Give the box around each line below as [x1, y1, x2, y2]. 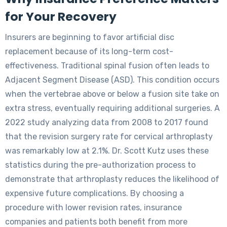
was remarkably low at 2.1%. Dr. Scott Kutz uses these [5, 146, 209, 156]
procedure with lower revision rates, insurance [5, 203, 182, 213]
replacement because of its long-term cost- [5, 47, 173, 57]
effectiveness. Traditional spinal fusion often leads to [5, 61, 209, 71]
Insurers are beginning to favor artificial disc [5, 32, 174, 43]
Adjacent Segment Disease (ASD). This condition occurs [5, 75, 219, 85]
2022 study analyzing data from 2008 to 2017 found [5, 118, 208, 128]
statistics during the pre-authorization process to [5, 160, 196, 170]
